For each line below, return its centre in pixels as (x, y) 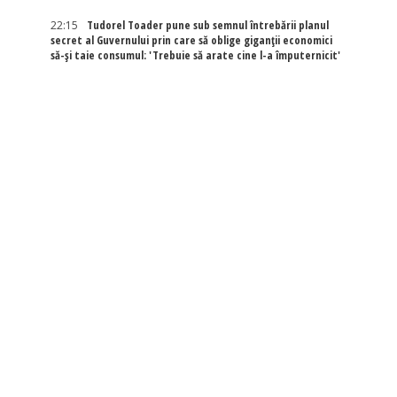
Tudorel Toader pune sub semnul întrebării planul (207, 25)
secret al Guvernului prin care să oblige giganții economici (191, 40)
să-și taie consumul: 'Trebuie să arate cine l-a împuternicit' (195, 55)
